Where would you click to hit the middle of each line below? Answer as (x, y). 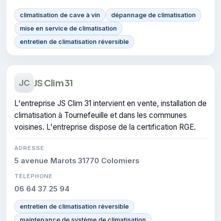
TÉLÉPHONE (34, 176)
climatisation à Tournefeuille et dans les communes (101, 115)
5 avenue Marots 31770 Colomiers (77, 161)
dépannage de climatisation (153, 15)
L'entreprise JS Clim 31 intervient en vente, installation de (110, 103)
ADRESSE (29, 148)
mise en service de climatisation (68, 28)
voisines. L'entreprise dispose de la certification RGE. (105, 127)
